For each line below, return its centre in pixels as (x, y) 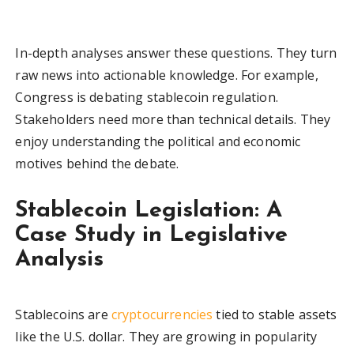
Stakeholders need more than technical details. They (173, 120)
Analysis (60, 260)
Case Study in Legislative (152, 235)
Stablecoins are (63, 315)
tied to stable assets (275, 315)
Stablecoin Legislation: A (149, 211)
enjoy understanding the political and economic (158, 142)
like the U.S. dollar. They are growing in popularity (166, 337)
